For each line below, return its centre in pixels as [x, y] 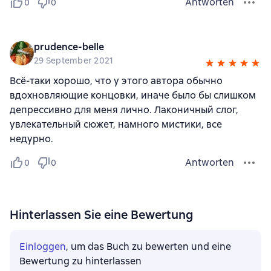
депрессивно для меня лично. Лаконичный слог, [124, 109]
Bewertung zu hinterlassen [80, 261]
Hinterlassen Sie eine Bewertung [101, 214]
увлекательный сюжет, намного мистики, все [116, 124]
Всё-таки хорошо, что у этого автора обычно [116, 80]
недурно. [31, 139]
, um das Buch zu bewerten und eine [149, 246]
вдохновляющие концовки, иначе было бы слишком [133, 95]
